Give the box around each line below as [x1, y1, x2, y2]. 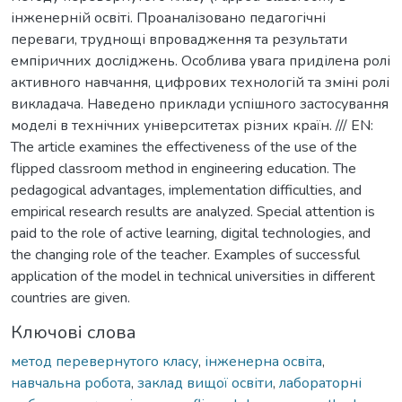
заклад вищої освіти [137, 372, 273, 393]
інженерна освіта [205, 351, 322, 371]
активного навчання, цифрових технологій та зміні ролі [11, 72, 389, 92]
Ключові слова [11, 319, 136, 345]
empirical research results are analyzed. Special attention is [11, 201, 375, 222]
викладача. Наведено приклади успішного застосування [11, 93, 389, 114]
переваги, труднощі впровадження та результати [11, 29, 347, 49]
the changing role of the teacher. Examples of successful [11, 244, 360, 265]
